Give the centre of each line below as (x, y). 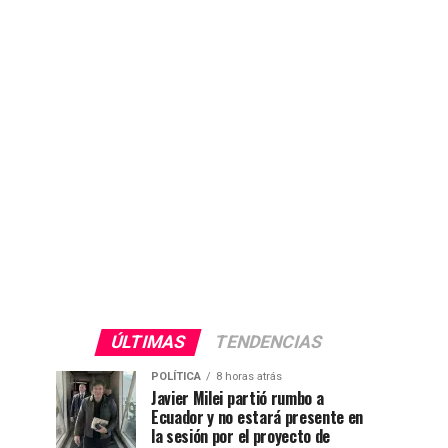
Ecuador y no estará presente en (257, 417)
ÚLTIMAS (147, 342)
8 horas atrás (249, 376)
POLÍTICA (176, 376)
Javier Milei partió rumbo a (237, 398)
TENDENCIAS (268, 342)
